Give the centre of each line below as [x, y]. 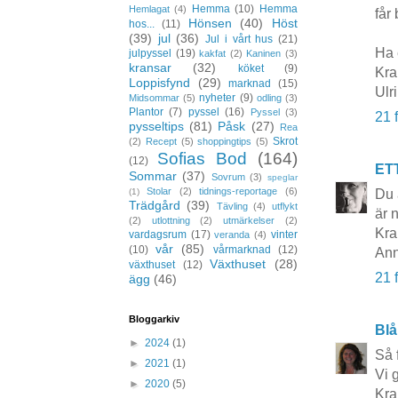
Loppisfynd [159, 83]
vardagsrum [158, 235]
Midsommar [154, 98]
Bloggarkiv [154, 319]
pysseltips [156, 126]
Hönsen [210, 23]
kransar [150, 68]
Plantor [146, 112]
